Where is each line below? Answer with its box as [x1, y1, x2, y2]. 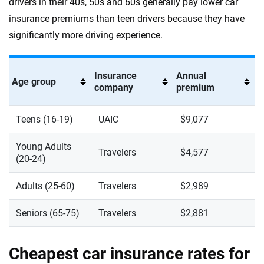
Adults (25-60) [16, 180, 75, 192]
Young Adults [16, 141, 71, 152]
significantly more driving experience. [9, 29, 163, 41]
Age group [12, 76, 56, 87]
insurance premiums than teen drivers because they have [9, 13, 245, 24]
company [94, 82, 133, 93]
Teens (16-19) [16, 114, 73, 125]
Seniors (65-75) [16, 207, 80, 219]
